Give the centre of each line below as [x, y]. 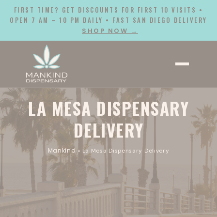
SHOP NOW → [110, 31]
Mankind [62, 151]
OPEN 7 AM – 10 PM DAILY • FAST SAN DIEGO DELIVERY [108, 20]
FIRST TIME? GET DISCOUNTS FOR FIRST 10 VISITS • [108, 10]
